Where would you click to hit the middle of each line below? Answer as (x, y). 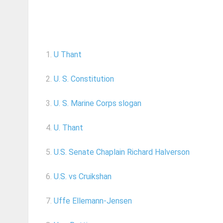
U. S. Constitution (84, 79)
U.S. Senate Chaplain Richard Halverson (122, 152)
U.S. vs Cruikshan (83, 177)
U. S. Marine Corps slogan (98, 104)
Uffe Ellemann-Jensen (93, 201)
